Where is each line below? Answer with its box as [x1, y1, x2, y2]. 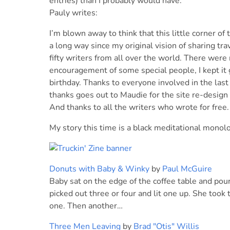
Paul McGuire [162, 163, 212, 175]
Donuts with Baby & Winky [49, 163, 149, 175]
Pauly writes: [49, 7, 98, 18]
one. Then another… [49, 200, 123, 212]
